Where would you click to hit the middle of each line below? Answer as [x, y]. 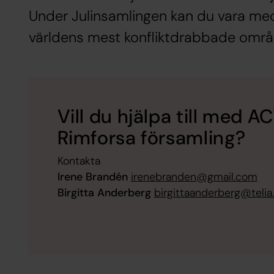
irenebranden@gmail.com [194, 177]
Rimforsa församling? [152, 138]
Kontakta [79, 161]
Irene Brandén [92, 177]
